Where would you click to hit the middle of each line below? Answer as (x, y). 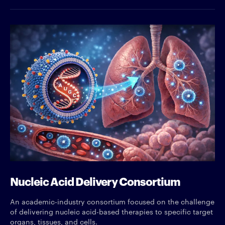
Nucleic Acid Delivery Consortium (95, 180)
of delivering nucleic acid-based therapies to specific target (111, 211)
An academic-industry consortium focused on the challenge (112, 201)
